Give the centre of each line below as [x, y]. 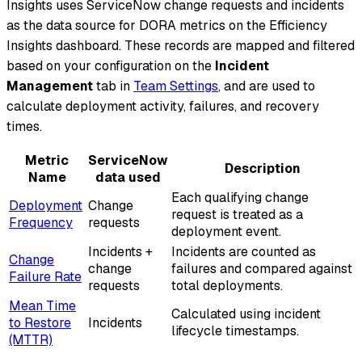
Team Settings [176, 86]
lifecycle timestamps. [235, 330]
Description [262, 168]
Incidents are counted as [244, 251]
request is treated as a [237, 214]
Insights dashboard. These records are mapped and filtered [181, 45]
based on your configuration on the [111, 65]
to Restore [40, 322]
